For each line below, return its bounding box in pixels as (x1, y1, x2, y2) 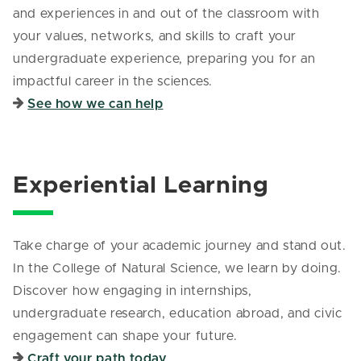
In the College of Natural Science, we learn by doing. (13, 261, 342, 275)
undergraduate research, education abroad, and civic (13, 306, 342, 320)
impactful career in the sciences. (13, 75, 214, 89)
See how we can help (27, 98, 164, 111)
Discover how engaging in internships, (13, 284, 252, 297)
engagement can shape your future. (13, 329, 239, 342)
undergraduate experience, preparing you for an (13, 52, 316, 66)
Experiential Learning (13, 173, 269, 197)
